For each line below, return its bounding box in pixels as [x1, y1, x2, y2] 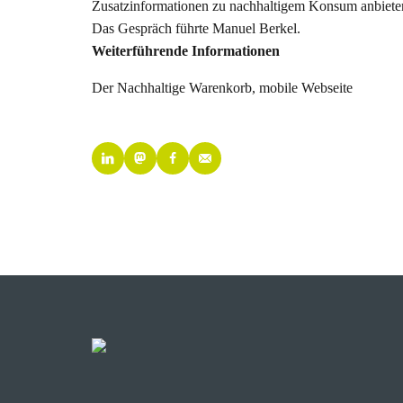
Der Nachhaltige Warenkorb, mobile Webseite [92, 80, 353, 95]
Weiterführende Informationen [92, 43, 280, 58]
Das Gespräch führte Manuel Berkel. [92, 21, 300, 36]
